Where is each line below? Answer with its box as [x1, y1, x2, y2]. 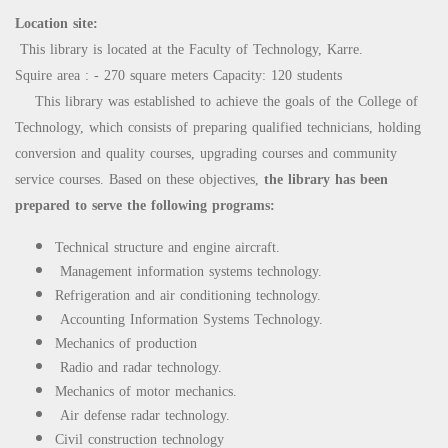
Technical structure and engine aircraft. [55, 233, 280, 261]
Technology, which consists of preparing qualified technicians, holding [15, 114, 421, 141]
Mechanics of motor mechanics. [55, 377, 237, 405]
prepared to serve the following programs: [15, 192, 275, 219]
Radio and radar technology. [55, 353, 222, 381]
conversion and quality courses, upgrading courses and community [15, 140, 397, 167]
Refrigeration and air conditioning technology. [55, 281, 321, 309]
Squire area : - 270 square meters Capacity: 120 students [15, 62, 342, 89]
